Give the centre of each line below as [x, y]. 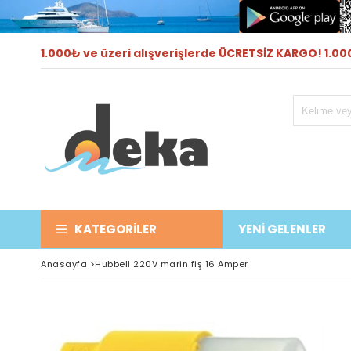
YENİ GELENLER [282, 229]
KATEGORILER [116, 229]
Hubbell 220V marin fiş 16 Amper [172, 264]
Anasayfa [64, 264]
